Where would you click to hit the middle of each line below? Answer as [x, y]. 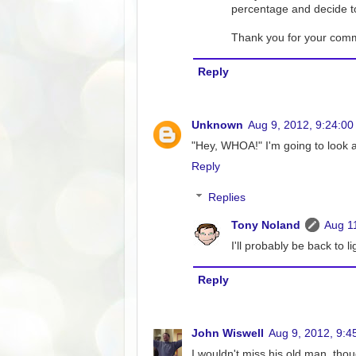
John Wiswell [228, 333]
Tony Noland [265, 226]
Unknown [217, 125]
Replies [226, 198]
